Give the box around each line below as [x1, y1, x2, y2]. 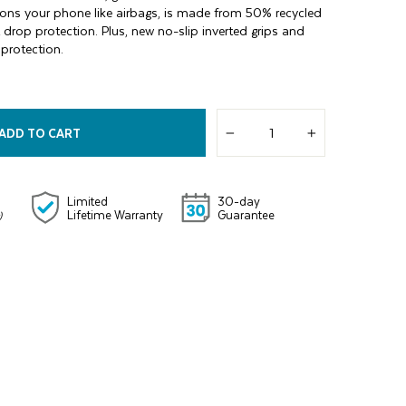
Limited [66, 191, 108, 210]
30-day [217, 191, 261, 210]
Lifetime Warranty [66, 205, 163, 224]
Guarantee [217, 205, 275, 224]
